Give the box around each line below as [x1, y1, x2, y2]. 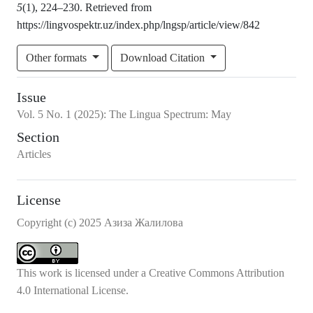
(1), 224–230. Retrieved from [22, 1, 152, 14]
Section [17, 129, 59, 145]
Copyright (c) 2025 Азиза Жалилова [17, 217, 183, 229]
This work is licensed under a [17, 267, 149, 279]
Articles [17, 148, 51, 161]
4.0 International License [17, 284, 126, 297]
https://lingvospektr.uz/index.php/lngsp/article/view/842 [17, 19, 260, 31]
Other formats [26, 52, 89, 64]
